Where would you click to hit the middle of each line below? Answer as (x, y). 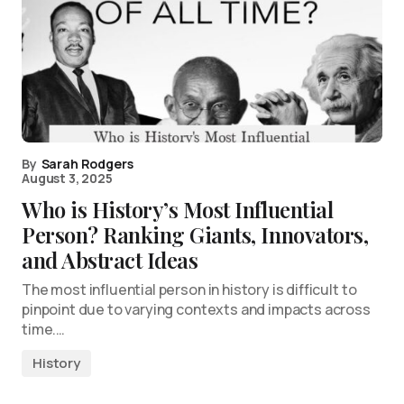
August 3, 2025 (67, 179)
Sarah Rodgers (87, 164)
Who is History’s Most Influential (178, 210)
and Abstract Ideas (110, 260)
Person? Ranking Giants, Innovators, (195, 235)
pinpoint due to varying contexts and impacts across (196, 310)
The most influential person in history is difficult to (189, 290)
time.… (44, 330)
